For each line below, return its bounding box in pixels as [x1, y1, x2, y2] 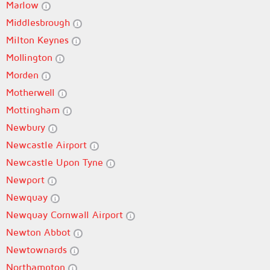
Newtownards [6, 244, 70, 255]
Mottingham [6, 104, 63, 115]
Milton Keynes [6, 34, 72, 45]
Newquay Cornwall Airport [6, 209, 126, 220]
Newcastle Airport [6, 139, 90, 150]
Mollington [6, 52, 55, 63]
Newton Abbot [6, 227, 74, 237]
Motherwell [6, 87, 58, 98]
